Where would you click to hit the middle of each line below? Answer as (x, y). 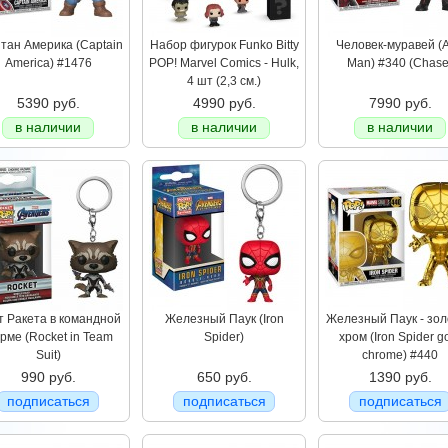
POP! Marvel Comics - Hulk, (224, 63)
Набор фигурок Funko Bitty (224, 45)
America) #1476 (48, 63)
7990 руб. (400, 103)
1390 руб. (400, 377)
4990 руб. (224, 103)
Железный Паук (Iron (224, 319)
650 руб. (224, 377)
